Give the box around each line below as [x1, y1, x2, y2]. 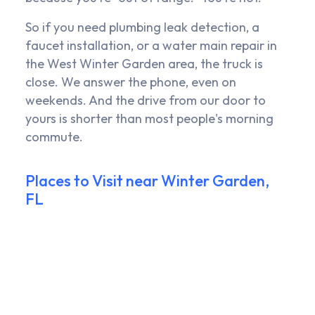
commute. [25, 129, 83, 146]
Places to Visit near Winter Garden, [25, 171, 269, 191]
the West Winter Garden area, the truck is [25, 56, 263, 72]
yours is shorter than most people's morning [25, 110, 274, 127]
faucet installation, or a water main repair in [25, 37, 277, 54]
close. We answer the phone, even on [25, 74, 236, 91]
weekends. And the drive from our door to [25, 92, 266, 109]
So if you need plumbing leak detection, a [25, 19, 259, 36]
